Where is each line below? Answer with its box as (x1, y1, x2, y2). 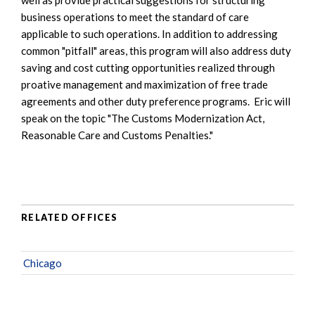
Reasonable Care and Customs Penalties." (21, 128, 213, 141)
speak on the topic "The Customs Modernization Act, (21, 111, 264, 124)
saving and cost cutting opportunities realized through (21, 60, 275, 74)
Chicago (23, 256, 62, 269)
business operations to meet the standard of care (21, 10, 249, 23)
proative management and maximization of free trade (21, 77, 268, 91)
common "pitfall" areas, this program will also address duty (21, 44, 291, 57)
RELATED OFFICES (21, 212, 118, 224)
